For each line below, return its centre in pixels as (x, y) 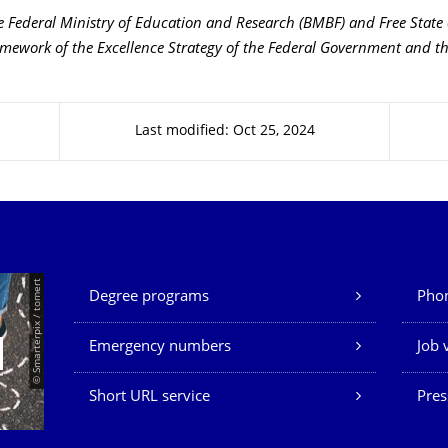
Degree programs (149, 297)
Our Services (140, 286)
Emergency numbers (160, 347)
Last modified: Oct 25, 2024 (224, 131)
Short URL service (149, 397)
